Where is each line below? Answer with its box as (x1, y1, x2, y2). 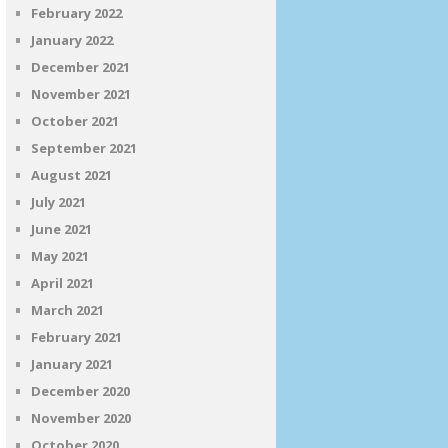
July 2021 (31, 193, 86, 211)
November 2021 (31, 85, 131, 103)
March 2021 (31, 301, 104, 319)
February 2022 (31, 4, 122, 22)
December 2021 (31, 58, 130, 76)
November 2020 (31, 409, 131, 427)
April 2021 (31, 274, 94, 292)
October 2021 (31, 112, 119, 130)
